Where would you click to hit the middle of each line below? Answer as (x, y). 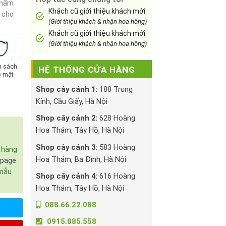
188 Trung (115, 89)
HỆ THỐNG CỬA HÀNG (87, 70)
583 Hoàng (116, 147)
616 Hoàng (116, 176)
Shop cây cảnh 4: (67, 176)
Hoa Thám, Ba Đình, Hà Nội (81, 159)
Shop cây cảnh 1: (67, 89)
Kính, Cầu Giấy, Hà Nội (72, 101)
